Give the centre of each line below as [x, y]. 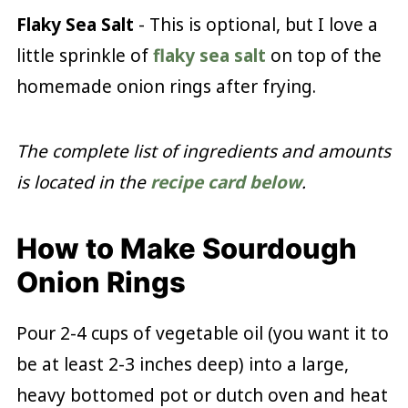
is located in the [83, 182]
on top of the [323, 55]
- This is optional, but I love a [255, 24]
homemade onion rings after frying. [166, 86]
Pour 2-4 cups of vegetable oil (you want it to [202, 333]
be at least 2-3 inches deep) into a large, [182, 364]
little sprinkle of [84, 55]
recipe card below [225, 182]
